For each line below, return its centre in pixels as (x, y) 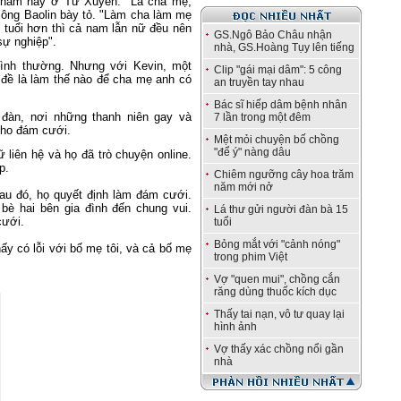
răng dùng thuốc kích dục (275, 292)
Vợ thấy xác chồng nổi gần (279, 349)
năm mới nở (243, 187)
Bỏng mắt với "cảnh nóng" (277, 244)
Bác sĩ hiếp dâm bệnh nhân (281, 105)
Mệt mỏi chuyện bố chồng (277, 140)
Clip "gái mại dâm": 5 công (278, 70)
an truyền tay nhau (259, 82)
